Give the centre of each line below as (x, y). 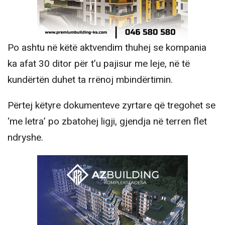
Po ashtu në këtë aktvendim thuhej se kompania (107, 47)
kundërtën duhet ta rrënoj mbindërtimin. (90, 80)
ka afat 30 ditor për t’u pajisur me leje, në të (99, 64)
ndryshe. (25, 137)
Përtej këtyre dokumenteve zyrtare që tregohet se (111, 105)
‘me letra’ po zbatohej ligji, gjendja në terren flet (107, 121)
